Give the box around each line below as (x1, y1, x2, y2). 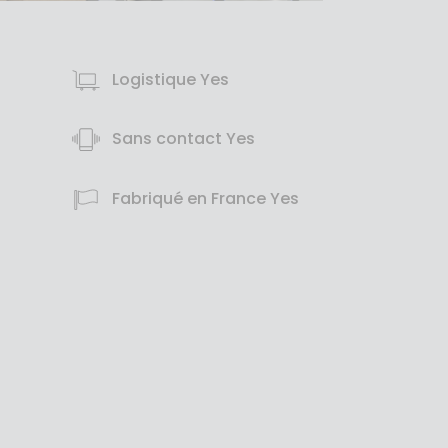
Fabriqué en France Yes (107, 187, 299, 211)
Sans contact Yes (107, 127, 255, 150)
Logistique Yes (107, 68, 229, 92)
